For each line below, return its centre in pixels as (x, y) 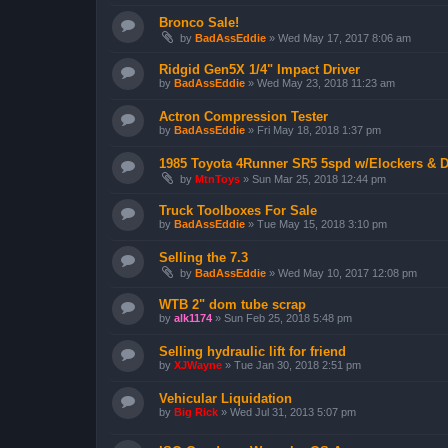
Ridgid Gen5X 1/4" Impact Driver (259, 69)
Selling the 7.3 (203, 257)
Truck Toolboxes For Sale (238, 210)
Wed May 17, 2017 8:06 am (344, 38)
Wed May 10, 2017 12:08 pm (347, 273)
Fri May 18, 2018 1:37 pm (319, 130)
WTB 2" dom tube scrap (232, 304)
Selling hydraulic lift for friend (252, 351)
